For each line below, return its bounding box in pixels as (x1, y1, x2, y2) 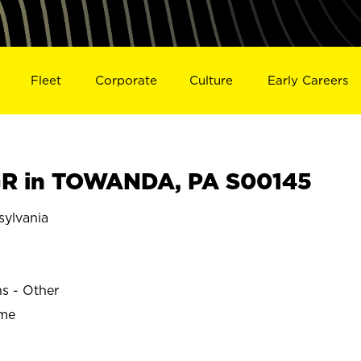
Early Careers (268, 73, 349, 87)
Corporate (94, 73, 157, 87)
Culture (189, 73, 234, 87)
